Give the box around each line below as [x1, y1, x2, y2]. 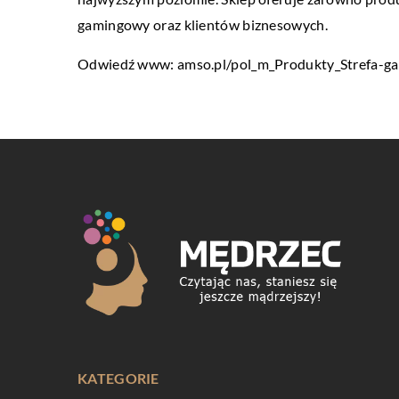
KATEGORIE [77, 370, 159, 387]
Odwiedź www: [77, 55, 177, 72]
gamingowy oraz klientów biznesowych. [77, 16, 328, 33]
